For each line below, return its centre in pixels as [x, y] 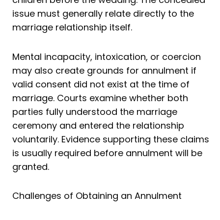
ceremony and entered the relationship [98, 125]
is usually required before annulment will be [107, 153]
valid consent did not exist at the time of [101, 84]
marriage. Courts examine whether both [100, 98]
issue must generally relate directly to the [103, 14]
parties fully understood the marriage [95, 111]
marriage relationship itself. [72, 27]
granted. [31, 166]
